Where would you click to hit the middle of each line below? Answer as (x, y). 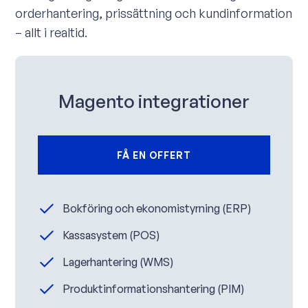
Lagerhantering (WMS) (118, 262)
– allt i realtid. (52, 32)
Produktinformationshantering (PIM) (154, 289)
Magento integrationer (154, 101)
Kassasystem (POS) (111, 235)
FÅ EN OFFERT (154, 155)
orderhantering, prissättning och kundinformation (154, 13)
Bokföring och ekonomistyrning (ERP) (157, 209)
